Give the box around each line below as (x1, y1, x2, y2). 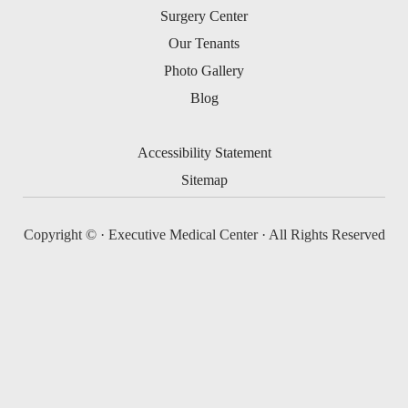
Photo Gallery (164, 63, 244, 78)
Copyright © (23, 227, 100, 242)
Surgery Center (160, 8, 248, 24)
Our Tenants (168, 36, 240, 51)
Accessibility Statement (137, 145, 271, 160)
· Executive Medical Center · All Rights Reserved (99, 227, 385, 242)
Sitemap (180, 172, 228, 188)
